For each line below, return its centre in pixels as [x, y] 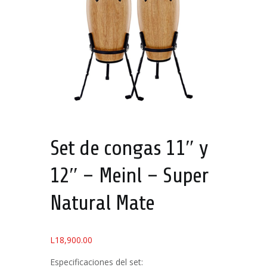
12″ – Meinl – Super [129, 176]
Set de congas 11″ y [129, 148]
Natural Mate [103, 203]
